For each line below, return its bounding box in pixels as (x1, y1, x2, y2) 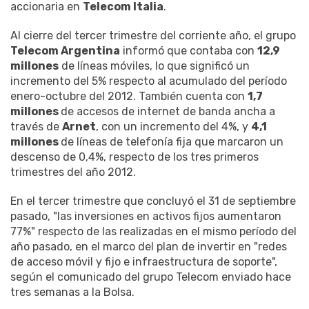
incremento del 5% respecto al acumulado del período (10, 74, 287, 88)
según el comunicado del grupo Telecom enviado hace (10, 270, 291, 283)
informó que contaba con (120, 43, 257, 57)
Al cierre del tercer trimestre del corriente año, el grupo (10, 28, 296, 42)
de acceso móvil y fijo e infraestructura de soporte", (10, 255, 277, 268)
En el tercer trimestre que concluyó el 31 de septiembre (10, 194, 296, 208)
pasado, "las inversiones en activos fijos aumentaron (10, 209, 281, 223)
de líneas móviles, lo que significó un (59, 59, 250, 72)
